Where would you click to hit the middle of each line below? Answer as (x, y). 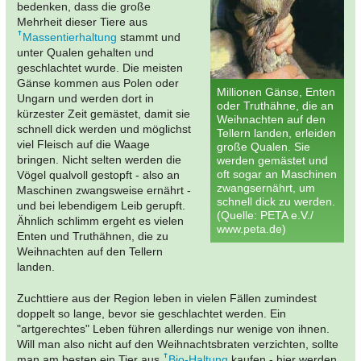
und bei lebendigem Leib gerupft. (101, 205)
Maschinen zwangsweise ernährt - (104, 190)
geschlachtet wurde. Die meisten (100, 67)
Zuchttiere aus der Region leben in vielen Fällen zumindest (167, 298)
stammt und (149, 37)
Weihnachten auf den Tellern (90, 251)
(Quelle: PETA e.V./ (265, 215)
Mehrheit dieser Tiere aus (82, 21)
